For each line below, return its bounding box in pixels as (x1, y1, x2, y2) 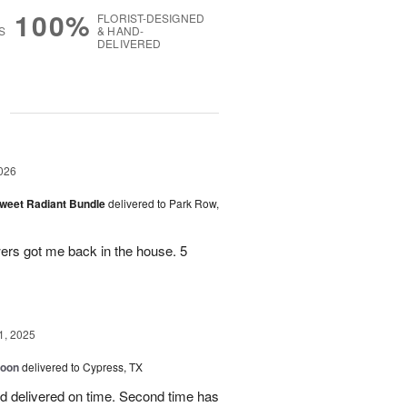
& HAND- (97, 23, 144, 39)
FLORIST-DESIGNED (97, 10, 204, 26)
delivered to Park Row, (108, 195, 219, 212)
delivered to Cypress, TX (22, 359, 143, 375)
